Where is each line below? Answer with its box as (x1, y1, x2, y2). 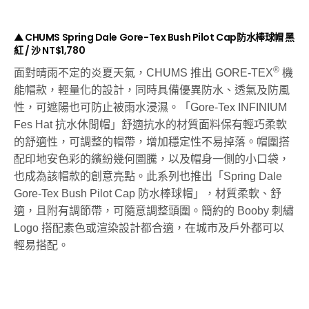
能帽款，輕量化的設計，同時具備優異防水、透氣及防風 (14, 84, 290, 97)
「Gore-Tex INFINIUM (179, 101, 288, 114)
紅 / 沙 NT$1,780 (14, 43, 86, 58)
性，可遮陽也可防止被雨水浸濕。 (14, 101, 179, 114)
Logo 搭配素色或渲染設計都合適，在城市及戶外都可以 (14, 222, 285, 235)
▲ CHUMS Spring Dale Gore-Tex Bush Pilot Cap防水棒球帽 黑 (14, 30, 295, 45)
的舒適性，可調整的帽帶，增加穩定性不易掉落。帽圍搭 (14, 136, 290, 148)
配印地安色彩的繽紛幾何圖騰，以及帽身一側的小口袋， (14, 153, 290, 166)
